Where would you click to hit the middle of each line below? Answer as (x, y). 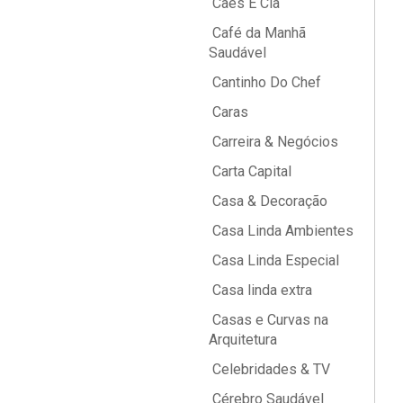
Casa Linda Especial (274, 260)
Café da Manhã (257, 33)
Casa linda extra (260, 290)
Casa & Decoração (268, 201)
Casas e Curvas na (269, 320)
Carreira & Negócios (273, 142)
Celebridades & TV (269, 369)
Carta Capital (250, 171)
